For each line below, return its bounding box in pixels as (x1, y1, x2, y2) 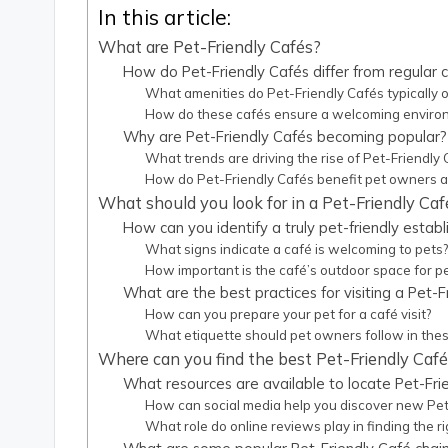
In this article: (98, 3, 232, 30)
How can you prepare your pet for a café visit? (145, 306, 432, 323)
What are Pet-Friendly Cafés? (98, 37, 322, 58)
